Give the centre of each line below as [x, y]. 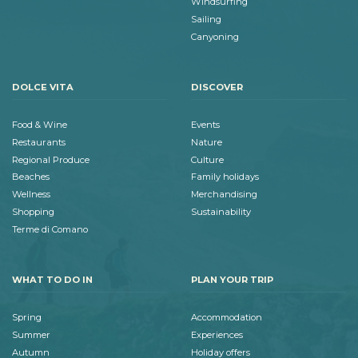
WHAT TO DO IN [52, 279]
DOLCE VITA [43, 87]
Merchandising [224, 195]
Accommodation [227, 318]
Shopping [33, 211]
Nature [207, 142]
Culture [207, 159]
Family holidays [225, 177]
